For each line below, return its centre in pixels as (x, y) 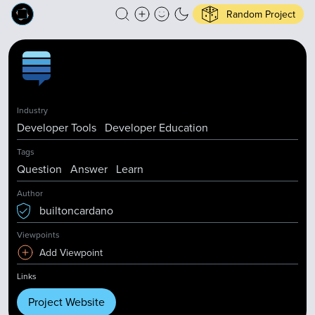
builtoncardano (76, 211)
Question (39, 169)
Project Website (66, 302)
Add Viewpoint (71, 252)
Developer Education (156, 128)
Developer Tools (57, 128)
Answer (89, 169)
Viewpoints (38, 235)
